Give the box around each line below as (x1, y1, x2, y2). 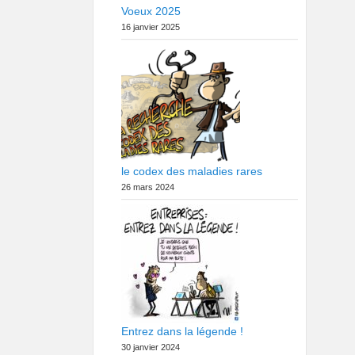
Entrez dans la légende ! (121, 325, 243, 338)
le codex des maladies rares (121, 165, 262, 177)
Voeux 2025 (121, 5, 181, 17)
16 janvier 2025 (121, 22, 180, 32)
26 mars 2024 (121, 182, 174, 192)
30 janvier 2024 (121, 342, 180, 352)
